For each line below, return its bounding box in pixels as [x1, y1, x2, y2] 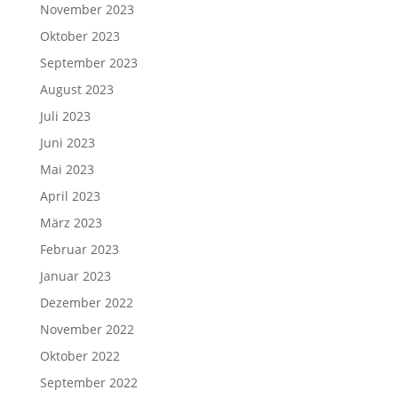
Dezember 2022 [39, 294, 133, 311]
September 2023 [39, 54, 138, 71]
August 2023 [39, 81, 114, 98]
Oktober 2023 [39, 28, 120, 44]
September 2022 [39, 374, 138, 391]
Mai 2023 [39, 161, 94, 178]
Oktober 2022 [39, 347, 120, 364]
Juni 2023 [39, 134, 95, 151]
